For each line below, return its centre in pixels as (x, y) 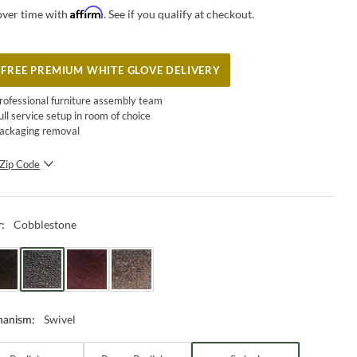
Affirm (87, 12)
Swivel (60, 320)
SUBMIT (108, 196)
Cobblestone (45, 225)
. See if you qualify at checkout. (179, 14)
